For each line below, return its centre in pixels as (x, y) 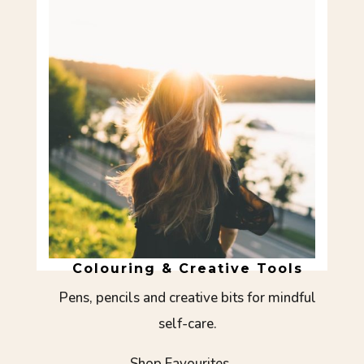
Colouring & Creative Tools (188, 269)
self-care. (188, 324)
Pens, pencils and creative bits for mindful (188, 298)
